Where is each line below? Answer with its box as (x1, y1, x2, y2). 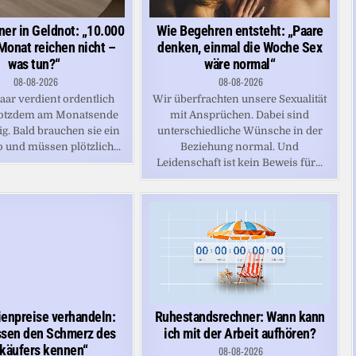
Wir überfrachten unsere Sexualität (153, 93, 327, 106)
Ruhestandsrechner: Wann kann (154, 308, 325, 325)
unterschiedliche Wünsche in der (157, 125, 323, 137)
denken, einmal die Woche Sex (157, 39, 323, 56)
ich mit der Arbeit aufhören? (164, 324, 316, 342)
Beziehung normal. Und (180, 141, 300, 153)
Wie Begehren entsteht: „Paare (157, 22, 323, 40)
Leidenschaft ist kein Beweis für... (157, 157, 323, 169)
